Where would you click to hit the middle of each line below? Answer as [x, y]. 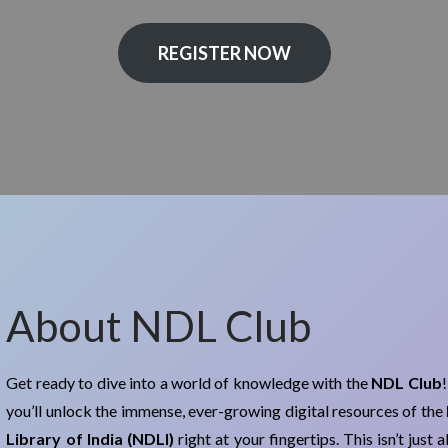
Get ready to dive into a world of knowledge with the [189, 382]
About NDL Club [159, 325]
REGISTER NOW [224, 52]
